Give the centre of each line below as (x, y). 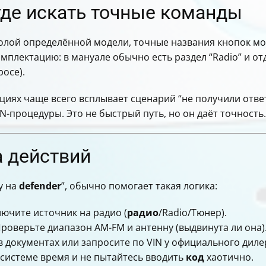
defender (40, 186)
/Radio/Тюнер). (193, 213)
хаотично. (229, 257)
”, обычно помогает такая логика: (139, 186)
